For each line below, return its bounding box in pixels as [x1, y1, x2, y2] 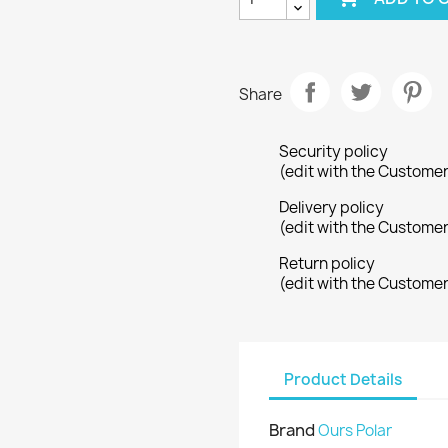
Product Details [284, 368, 402, 390]
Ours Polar [318, 420, 392, 441]
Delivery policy [279, 197, 384, 218]
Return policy [279, 253, 375, 274]
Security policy [279, 141, 388, 162]
